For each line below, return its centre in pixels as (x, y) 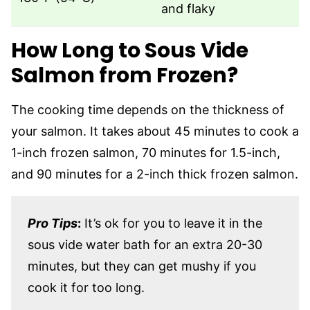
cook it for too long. (86, 287)
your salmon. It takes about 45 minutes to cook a (155, 131)
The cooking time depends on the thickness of (148, 109)
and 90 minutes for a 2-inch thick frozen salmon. (155, 174)
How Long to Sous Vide (130, 50)
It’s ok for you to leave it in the (172, 223)
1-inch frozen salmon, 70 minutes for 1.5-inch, (146, 152)
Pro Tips (53, 223)
